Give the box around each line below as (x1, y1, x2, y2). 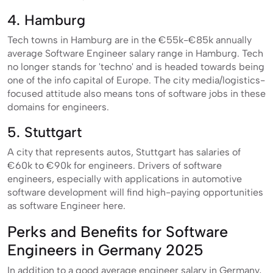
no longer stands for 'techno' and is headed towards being (7, 60, 264, 73)
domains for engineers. (7, 101, 109, 113)
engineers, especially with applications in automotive (7, 172, 242, 185)
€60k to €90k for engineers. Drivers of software (7, 159, 222, 171)
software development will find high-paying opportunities (7, 186, 263, 198)
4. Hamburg (7, 11, 85, 29)
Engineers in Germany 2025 (7, 240, 204, 259)
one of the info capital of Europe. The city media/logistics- (7, 74, 265, 86)
